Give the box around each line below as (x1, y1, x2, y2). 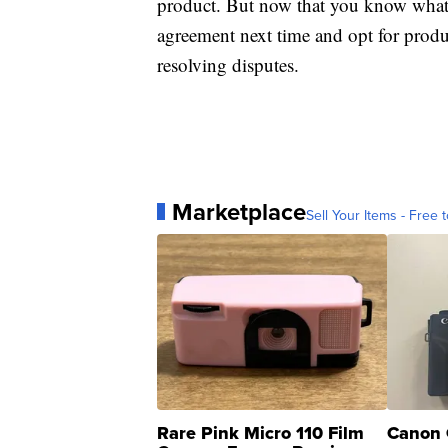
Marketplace (172, 193, 306, 230)
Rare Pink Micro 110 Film (157, 419, 364, 446)
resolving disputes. (157, 51, 299, 77)
